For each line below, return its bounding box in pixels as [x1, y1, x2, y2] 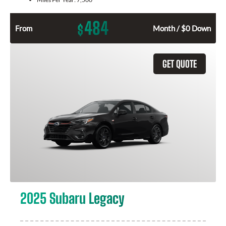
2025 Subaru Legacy [20, 190, 125, 207]
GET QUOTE [162, 58, 197, 70]
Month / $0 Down [153, 24, 211, 33]
